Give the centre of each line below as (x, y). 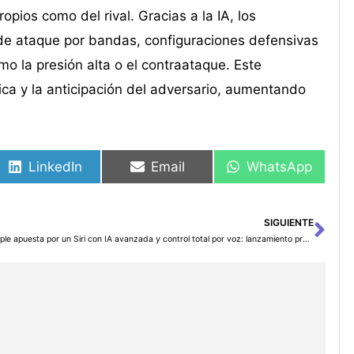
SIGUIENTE (288, 223)
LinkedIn (56, 166)
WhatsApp (280, 166)
